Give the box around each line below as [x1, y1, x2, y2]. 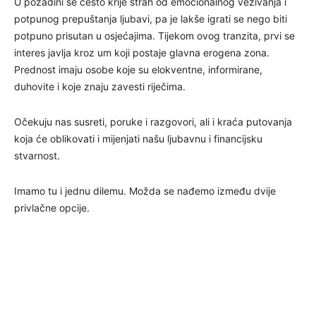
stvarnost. [14, 150, 60, 162]
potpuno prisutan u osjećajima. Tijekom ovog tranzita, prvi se [14, 30, 295, 42]
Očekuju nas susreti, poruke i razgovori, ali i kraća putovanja [14, 116, 292, 128]
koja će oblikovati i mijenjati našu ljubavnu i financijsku [14, 133, 262, 145]
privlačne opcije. [14, 202, 90, 214]
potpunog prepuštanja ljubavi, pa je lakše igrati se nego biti [14, 13, 287, 25]
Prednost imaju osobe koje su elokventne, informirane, [14, 63, 262, 76]
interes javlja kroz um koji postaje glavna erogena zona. [14, 47, 269, 59]
